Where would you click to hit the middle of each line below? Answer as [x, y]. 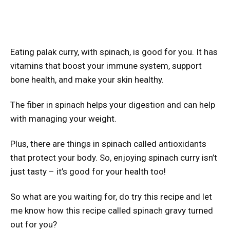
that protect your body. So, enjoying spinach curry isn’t [114, 158]
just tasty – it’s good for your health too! [88, 172]
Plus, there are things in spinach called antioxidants [108, 144]
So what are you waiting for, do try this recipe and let [111, 197]
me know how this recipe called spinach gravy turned [112, 211]
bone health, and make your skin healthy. [87, 80]
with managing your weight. [63, 119]
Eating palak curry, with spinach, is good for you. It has [114, 52]
